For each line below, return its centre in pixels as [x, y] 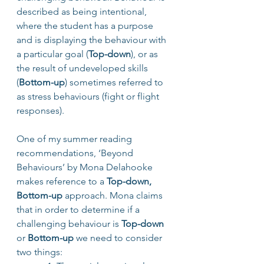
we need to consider [120, 237]
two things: [39, 252]
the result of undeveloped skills [83, 68]
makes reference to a [62, 181]
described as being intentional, [83, 11]
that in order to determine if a [79, 209]
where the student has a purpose [86, 25]
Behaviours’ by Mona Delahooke [87, 167]
